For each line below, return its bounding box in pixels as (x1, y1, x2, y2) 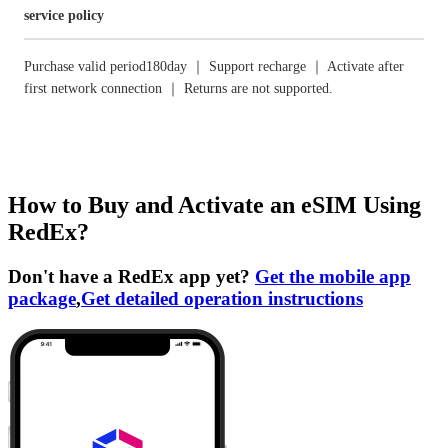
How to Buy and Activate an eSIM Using (8, 191, 421, 218)
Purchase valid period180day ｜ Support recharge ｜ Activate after (24, 59, 404, 74)
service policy (24, 8, 104, 23)
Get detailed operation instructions (81, 287, 363, 309)
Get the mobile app (255, 265, 411, 287)
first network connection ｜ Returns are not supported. (24, 81, 333, 96)
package (8, 287, 76, 309)
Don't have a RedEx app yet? (8, 265, 255, 287)
